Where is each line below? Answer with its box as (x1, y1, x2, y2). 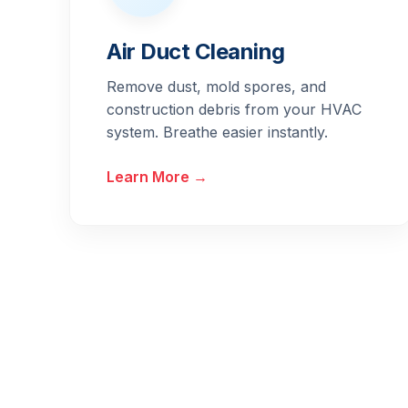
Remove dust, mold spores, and (107, 77, 326, 97)
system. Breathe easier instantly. (107, 123, 328, 142)
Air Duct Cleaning (107, 38, 285, 66)
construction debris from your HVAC (107, 100, 362, 119)
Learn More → (107, 168, 208, 187)
